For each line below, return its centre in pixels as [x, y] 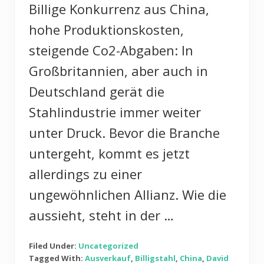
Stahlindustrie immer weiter [115, 112]
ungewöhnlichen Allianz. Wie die [128, 194]
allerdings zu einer [85, 174]
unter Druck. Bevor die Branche [124, 132]
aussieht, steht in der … [101, 215]
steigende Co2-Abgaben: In [111, 50]
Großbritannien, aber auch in [118, 70]
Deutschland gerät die [97, 91]
